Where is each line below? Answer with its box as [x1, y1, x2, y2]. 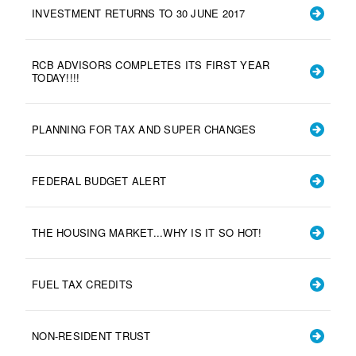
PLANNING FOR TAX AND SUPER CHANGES [32, 121, 257, 137]
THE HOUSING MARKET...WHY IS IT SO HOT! [32, 224, 262, 240]
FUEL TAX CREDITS [32, 276, 133, 292]
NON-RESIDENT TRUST [32, 327, 151, 343]
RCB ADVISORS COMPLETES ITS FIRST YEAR [32, 56, 270, 72]
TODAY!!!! [32, 69, 80, 85]
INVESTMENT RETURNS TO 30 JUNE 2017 [32, 5, 246, 21]
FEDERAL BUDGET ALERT [32, 172, 166, 188]
